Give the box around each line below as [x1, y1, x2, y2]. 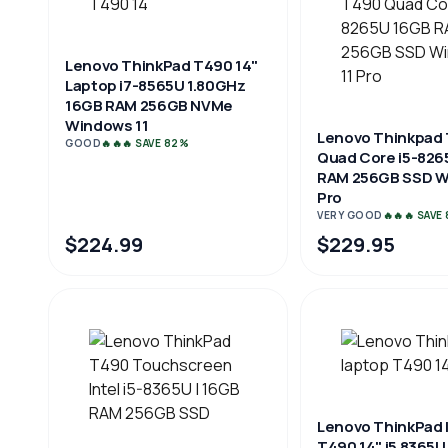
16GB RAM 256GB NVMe [65, 95, 233, 116]
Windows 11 [65, 115, 149, 136]
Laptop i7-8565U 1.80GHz [65, 75, 246, 96]
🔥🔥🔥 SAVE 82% [101, 136, 189, 150]
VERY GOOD [317, 208, 383, 222]
